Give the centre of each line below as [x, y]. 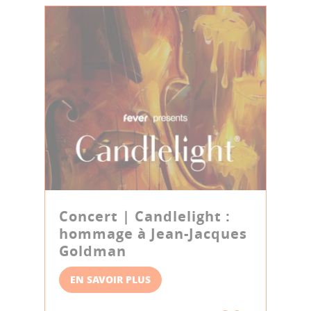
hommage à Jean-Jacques [153, 233]
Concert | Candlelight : [145, 216]
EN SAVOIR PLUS [110, 279]
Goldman [93, 251]
